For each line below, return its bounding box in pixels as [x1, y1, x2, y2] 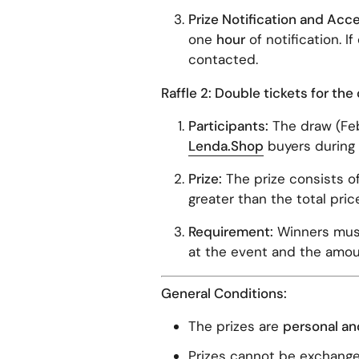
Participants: [188, 116, 268, 135]
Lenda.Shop [188, 136, 264, 155]
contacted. [188, 50, 258, 68]
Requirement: [188, 222, 273, 240]
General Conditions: [160, 284, 287, 302]
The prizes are [188, 317, 283, 335]
